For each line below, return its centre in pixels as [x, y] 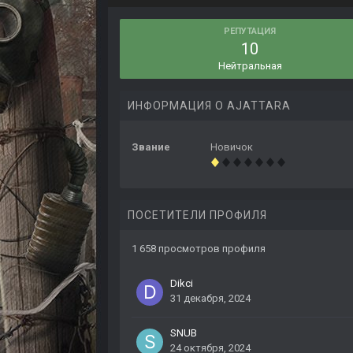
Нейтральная [250, 66]
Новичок [232, 147]
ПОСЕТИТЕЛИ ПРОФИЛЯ [197, 216]
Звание [151, 147]
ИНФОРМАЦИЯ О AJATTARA [209, 106]
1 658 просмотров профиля [199, 249]
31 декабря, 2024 [210, 299]
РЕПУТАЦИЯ [250, 32]
